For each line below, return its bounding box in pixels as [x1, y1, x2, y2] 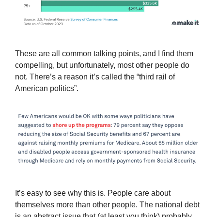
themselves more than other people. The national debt [15, 200, 200, 209]
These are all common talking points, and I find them [15, 49, 193, 58]
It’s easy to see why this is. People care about [15, 188, 170, 197]
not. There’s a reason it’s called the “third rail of [15, 72, 175, 81]
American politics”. [15, 84, 78, 93]
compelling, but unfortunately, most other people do [15, 61, 189, 69]
